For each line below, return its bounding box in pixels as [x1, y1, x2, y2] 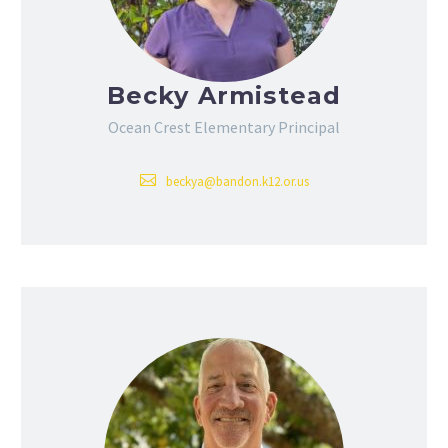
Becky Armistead [106, 81, 342, 111]
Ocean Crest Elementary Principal [108, 117, 340, 138]
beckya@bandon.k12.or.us [165, 173, 309, 191]
